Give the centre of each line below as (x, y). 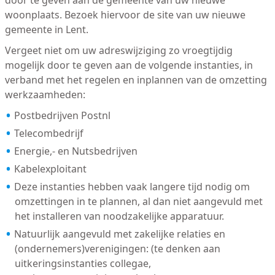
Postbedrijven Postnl (62, 116)
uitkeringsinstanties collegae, (83, 264)
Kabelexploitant (50, 169)
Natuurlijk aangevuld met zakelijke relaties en (119, 234)
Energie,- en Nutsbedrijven (76, 151)
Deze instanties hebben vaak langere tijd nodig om (132, 187)
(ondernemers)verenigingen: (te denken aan (117, 249)
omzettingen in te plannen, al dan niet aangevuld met (138, 202)
